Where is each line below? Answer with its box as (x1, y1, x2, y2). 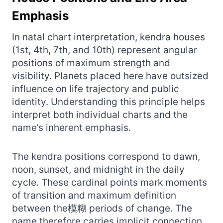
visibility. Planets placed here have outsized (12, 70, 209, 82)
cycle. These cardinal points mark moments (12, 176, 207, 188)
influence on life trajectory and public (12, 83, 179, 95)
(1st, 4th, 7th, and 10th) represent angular (12, 44, 197, 56)
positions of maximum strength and (12, 57, 170, 69)
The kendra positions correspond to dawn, (12, 150, 200, 162)
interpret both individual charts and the (12, 109, 188, 120)
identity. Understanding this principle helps (12, 96, 205, 108)
